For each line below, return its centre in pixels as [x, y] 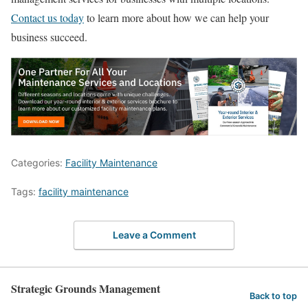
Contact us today [47, 18]
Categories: [38, 163]
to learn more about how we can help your [176, 18]
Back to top [273, 296]
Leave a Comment [154, 234]
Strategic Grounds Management [86, 288]
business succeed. [49, 37]
